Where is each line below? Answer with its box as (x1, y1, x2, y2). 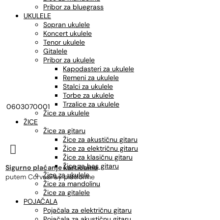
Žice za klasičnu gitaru (63, 153, 133, 162)
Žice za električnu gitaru (63, 144, 138, 153)
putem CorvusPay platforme (5, 172, 95, 181)
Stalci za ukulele (63, 82, 113, 91)
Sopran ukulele (43, 20, 90, 29)
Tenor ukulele (43, 38, 85, 47)
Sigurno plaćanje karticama (5, 163, 98, 172)
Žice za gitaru (43, 126, 85, 135)
